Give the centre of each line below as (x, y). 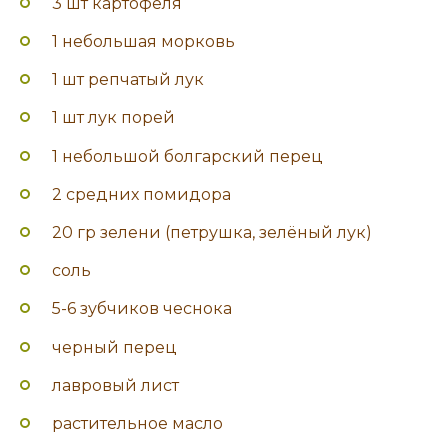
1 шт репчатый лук (128, 80)
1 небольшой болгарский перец (187, 156)
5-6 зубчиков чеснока (142, 309)
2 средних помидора (141, 194)
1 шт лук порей (113, 118)
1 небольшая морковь (143, 42)
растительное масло (137, 423)
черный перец (114, 347)
